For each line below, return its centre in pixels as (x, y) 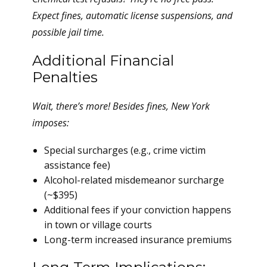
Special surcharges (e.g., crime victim (125, 150)
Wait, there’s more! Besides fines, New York (121, 106)
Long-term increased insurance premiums (138, 240)
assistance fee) (77, 165)
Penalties (65, 77)
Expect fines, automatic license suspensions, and (132, 15)
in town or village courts (98, 225)
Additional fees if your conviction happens (138, 210)
